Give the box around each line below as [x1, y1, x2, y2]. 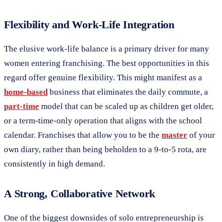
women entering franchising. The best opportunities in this [4, 58, 209, 68]
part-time [4, 101, 39, 111]
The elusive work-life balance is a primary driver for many [4, 44, 209, 54]
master [162, 130, 187, 140]
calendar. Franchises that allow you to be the [4, 130, 162, 140]
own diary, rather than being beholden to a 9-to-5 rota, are [4, 144, 207, 154]
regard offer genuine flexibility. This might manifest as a [4, 72, 202, 82]
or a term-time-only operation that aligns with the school [4, 115, 202, 125]
